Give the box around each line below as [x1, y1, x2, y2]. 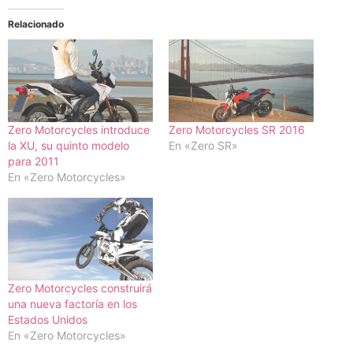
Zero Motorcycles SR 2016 [169, 123, 305, 137]
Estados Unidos [8, 313, 87, 327]
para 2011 [8, 154, 59, 169]
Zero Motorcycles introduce [8, 123, 150, 137]
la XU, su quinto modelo [8, 139, 129, 153]
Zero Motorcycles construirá [8, 281, 152, 295]
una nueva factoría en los [8, 297, 137, 311]
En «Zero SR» [169, 139, 238, 153]
